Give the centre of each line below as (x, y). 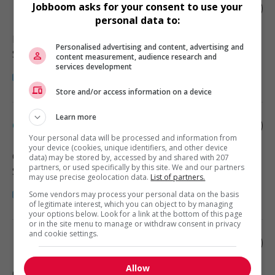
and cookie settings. (64, 234)
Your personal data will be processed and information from (133, 138)
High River (36, 39)
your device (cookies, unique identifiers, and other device (129, 148)
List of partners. (178, 177)
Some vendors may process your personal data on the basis (134, 194)
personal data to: (137, 20)
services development (94, 67)
